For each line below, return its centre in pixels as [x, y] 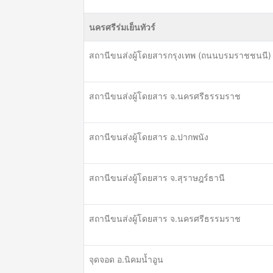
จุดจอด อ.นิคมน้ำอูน [126, 259]
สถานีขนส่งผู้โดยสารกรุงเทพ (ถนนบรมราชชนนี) [180, 55]
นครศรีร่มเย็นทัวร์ [122, 27]
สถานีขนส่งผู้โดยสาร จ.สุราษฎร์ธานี [157, 178]
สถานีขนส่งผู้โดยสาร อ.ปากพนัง [149, 137]
